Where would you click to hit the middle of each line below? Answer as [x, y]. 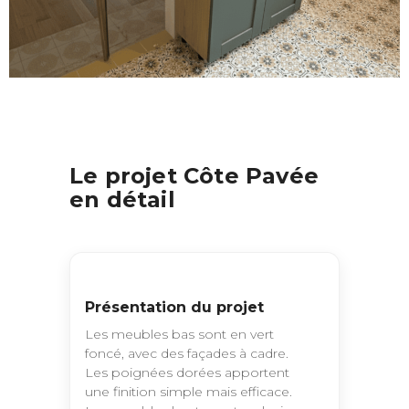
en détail [122, 200]
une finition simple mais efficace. [189, 392]
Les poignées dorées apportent [187, 373]
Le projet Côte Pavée [194, 176]
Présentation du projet [174, 308]
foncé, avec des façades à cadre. [187, 354]
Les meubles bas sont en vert [179, 335]
